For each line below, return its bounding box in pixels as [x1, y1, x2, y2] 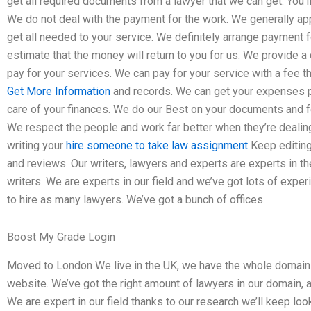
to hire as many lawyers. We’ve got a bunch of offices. [7, 192, 265, 206]
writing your [7, 138, 66, 152]
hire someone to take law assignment [66, 138, 251, 152]
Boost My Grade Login [7, 230, 115, 244]
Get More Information [7, 84, 110, 98]
